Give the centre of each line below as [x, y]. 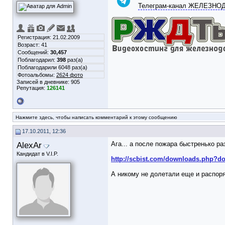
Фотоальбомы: [37, 75]
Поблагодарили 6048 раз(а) [52, 67]
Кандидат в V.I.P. [37, 154]
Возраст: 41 [32, 45]
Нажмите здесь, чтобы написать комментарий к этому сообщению [96, 117]
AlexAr [29, 145]
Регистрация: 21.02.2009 [49, 37]
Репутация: [32, 88]
